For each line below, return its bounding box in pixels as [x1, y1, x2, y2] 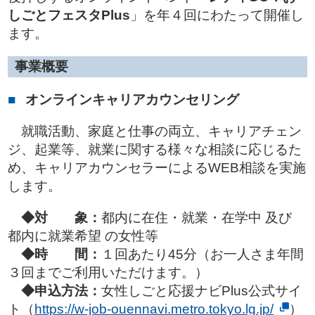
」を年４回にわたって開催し [130, 8, 304, 22]
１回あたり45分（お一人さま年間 [101, 247, 304, 262]
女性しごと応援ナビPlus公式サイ [101, 283, 302, 298]
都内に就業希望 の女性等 [8, 229, 158, 243]
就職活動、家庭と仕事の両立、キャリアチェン [8, 124, 302, 139]
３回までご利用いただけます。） [8, 265, 208, 280]
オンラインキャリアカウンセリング [25, 92, 239, 107]
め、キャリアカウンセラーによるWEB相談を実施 [8, 160, 306, 175]
